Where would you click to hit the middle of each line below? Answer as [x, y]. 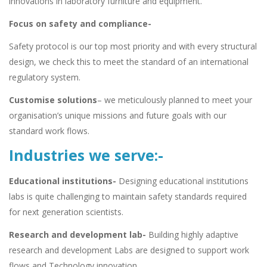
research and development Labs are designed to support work [129, 250]
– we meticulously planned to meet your [175, 100]
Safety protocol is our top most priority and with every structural [133, 46]
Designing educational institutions [182, 181]
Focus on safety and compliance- [80, 24]
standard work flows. [49, 131]
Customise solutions [53, 100]
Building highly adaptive [192, 235]
